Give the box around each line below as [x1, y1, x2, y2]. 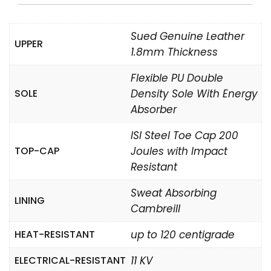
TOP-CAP [15, 144, 59, 158]
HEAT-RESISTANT [15, 227, 95, 241]
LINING [15, 194, 45, 207]
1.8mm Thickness [131, 45, 218, 59]
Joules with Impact [131, 144, 227, 158]
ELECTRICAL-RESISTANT [15, 253, 126, 267]
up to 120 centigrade [131, 227, 235, 242]
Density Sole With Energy [131, 87, 258, 101]
